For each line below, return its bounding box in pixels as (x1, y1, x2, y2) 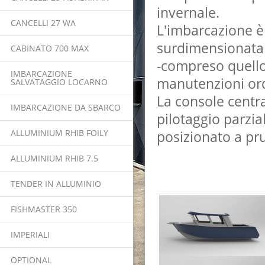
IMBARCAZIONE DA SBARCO (11, 102, 121, 113)
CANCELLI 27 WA (11, 17, 76, 28)
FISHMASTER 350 (11, 203, 77, 215)
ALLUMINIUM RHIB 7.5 (11, 153, 98, 164)
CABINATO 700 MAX (11, 43, 89, 54)
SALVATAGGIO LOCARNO (11, 76, 108, 88)
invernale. (157, 3, 219, 22)
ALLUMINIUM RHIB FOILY (11, 127, 108, 138)
